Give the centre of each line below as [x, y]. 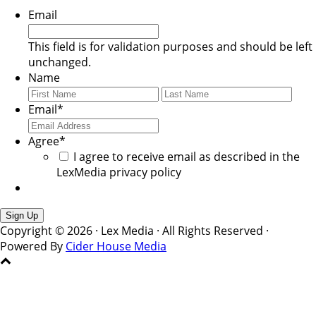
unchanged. [60, 62]
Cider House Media [116, 246]
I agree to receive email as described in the [187, 156]
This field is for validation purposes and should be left [170, 46]
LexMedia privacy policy [119, 172]
